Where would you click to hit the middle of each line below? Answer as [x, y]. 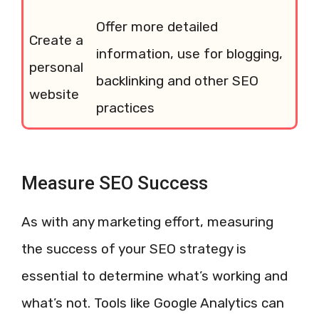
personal [56, 67]
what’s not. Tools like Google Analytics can [153, 303]
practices [125, 108]
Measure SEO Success [115, 183]
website [54, 94]
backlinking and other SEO [177, 81]
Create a [56, 40]
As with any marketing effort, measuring [147, 222]
